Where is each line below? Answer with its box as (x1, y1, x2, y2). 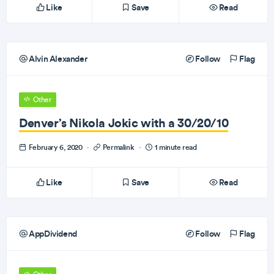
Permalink (101, 143, 136, 152)
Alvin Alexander (27, 53, 87, 64)
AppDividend (27, 228, 77, 239)
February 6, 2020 (27, 143, 84, 152)
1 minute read (153, 143, 197, 152)
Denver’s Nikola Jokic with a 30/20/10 (19, 115, 229, 130)
